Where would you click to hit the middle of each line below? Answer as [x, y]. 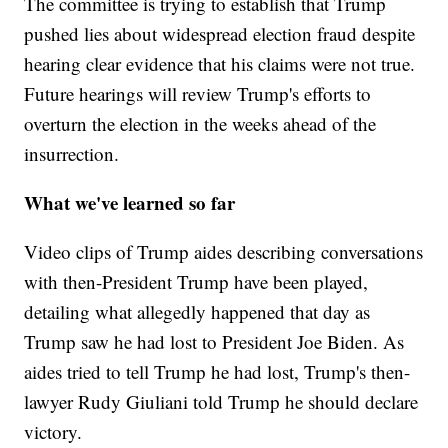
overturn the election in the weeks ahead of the [200, 124]
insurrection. [72, 154]
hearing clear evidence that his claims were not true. [220, 64]
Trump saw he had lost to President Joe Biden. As [214, 342]
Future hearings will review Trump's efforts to [198, 94]
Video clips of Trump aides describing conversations [224, 252]
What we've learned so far [130, 203]
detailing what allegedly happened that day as [197, 312]
